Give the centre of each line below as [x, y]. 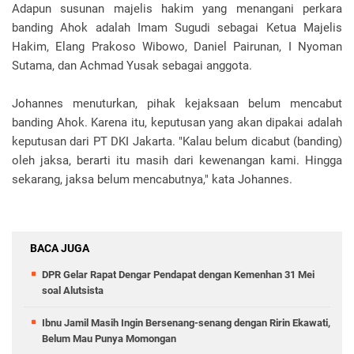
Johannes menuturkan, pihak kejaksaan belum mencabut [177, 103]
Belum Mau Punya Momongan [109, 338]
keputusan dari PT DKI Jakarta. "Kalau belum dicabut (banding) [177, 141]
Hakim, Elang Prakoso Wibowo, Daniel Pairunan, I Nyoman [177, 46]
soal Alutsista [73, 290]
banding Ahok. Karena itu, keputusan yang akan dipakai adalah [177, 122]
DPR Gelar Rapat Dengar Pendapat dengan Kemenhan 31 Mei [178, 274]
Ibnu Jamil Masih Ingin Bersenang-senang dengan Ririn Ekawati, [186, 322]
